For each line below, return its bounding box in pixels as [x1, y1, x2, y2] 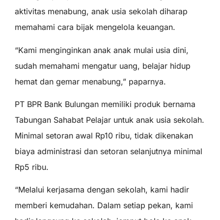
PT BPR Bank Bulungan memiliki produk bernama [15, 99, 195, 109]
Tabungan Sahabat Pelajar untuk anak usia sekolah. [15, 115, 204, 125]
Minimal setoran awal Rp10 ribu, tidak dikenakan [15, 131, 193, 140]
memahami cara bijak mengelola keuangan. [15, 22, 175, 32]
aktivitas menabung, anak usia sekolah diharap [15, 6, 188, 17]
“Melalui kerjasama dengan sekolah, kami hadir [15, 185, 189, 195]
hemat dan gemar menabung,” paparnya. [15, 76, 166, 86]
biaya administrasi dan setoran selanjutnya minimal [15, 146, 202, 156]
